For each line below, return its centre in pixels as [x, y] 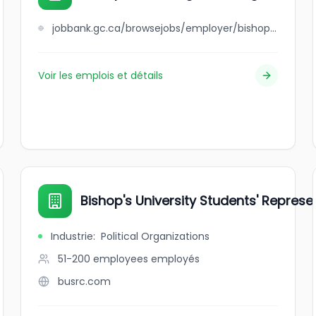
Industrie [72, 236]
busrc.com [85, 281]
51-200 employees [103, 259]
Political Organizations [156, 236]
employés [176, 259]
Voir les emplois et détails [101, 75]
